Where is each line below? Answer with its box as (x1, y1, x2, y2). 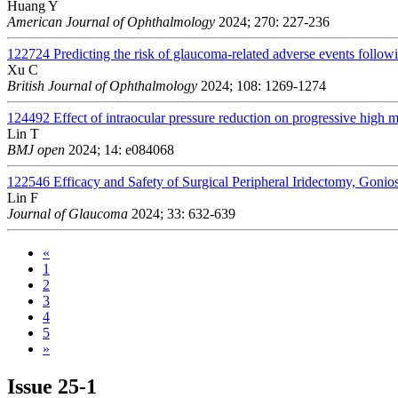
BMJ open (7, 141, 65, 157)
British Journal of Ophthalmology (7, 77, 197, 93)
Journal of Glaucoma (7, 205, 128, 221)
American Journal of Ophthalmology (7, 13, 215, 29)
